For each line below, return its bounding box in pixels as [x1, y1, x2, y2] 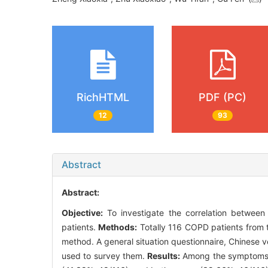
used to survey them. [62, 250, 148, 261]
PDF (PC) [199, 91, 246, 104]
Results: [147, 250, 181, 261]
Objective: [62, 207, 103, 218]
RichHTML [77, 91, 129, 104]
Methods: [98, 221, 138, 232]
